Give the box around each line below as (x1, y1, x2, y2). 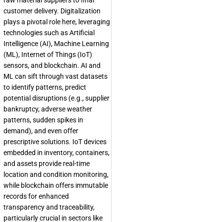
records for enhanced (3, 192, 69, 201)
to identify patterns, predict (3, 83, 86, 92)
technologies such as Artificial (3, 29, 95, 37)
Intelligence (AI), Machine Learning (3, 40, 109, 48)
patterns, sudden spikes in (3, 116, 83, 124)
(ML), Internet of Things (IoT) (3, 51, 92, 59)
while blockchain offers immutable (3, 181, 108, 190)
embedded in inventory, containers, (3, 149, 110, 157)
